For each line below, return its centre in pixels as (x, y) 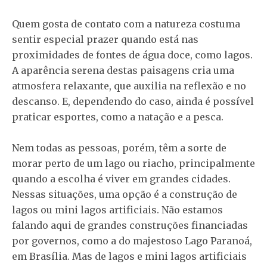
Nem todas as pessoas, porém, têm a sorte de (119, 148)
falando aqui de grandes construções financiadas (130, 225)
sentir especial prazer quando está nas (105, 39)
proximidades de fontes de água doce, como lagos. (132, 55)
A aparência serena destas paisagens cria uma (123, 70)
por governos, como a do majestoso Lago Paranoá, (132, 241)
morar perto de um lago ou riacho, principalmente (133, 163)
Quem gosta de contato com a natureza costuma (126, 24)
